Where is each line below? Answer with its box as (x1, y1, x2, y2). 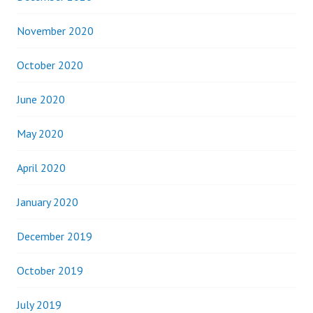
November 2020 (17, 24, 94, 38)
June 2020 (17, 92, 65, 106)
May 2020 (17, 126, 64, 140)
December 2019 (17, 229, 92, 243)
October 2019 (17, 263, 83, 277)
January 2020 (17, 195, 78, 209)
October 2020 (17, 58, 83, 72)
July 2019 (17, 298, 61, 312)
